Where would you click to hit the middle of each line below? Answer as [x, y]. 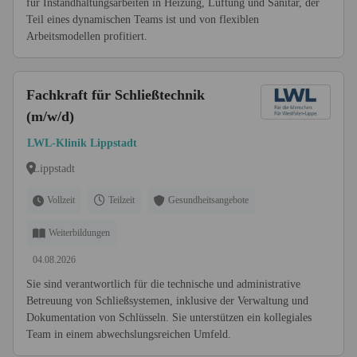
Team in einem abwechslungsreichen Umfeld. [129, 334]
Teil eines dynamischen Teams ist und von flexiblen [143, 20]
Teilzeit [122, 200]
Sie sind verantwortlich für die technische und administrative [163, 284]
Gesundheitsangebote [208, 200]
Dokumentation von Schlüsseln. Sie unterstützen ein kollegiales [169, 318]
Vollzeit [61, 200]
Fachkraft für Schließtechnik [116, 95]
